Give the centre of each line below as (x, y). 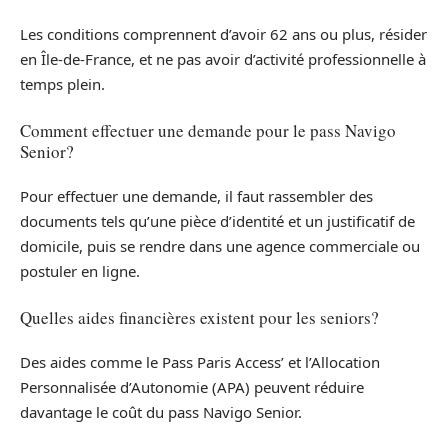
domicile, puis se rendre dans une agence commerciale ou (220, 246)
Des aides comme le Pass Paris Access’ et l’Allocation (200, 362)
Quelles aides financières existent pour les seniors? (199, 317)
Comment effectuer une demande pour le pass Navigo (208, 130)
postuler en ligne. (80, 271)
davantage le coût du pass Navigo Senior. (161, 412)
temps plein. (62, 84)
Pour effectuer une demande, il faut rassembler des (196, 196)
